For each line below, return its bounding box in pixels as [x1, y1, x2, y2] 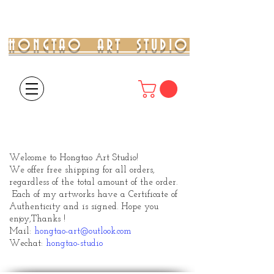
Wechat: [9, 239, 46, 248]
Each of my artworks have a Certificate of [9, 190, 177, 199]
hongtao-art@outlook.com [34, 226, 131, 236]
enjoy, [9, 214, 31, 224]
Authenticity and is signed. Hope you [9, 202, 158, 212]
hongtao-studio [46, 239, 103, 248]
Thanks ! [31, 214, 65, 224]
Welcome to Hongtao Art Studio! [9, 153, 138, 163]
